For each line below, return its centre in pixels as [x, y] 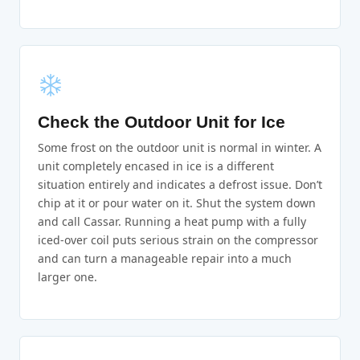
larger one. [67, 277]
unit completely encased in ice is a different [156, 166]
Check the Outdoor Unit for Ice [162, 122]
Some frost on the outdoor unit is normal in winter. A [180, 148]
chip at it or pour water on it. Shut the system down [177, 203]
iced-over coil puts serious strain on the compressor [178, 240]
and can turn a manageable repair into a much [165, 259]
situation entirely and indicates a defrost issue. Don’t [180, 185]
